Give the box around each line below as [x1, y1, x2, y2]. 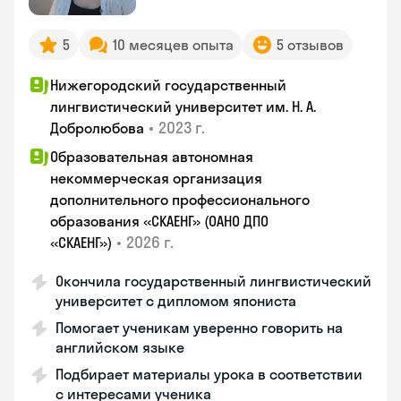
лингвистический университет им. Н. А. [50, 98, 316, 115]
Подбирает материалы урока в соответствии [55, 365, 363, 383]
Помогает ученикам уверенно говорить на [55, 319, 343, 337]
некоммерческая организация [50, 169, 262, 187]
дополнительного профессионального [50, 191, 310, 209]
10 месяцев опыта [113, 36, 234, 54]
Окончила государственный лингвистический [55, 272, 371, 290]
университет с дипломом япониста [55, 292, 296, 310]
